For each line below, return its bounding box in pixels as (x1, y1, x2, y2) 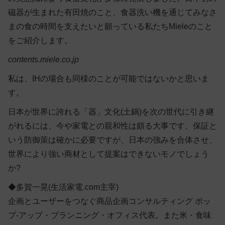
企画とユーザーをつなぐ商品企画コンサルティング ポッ (8, 196, 211, 205)
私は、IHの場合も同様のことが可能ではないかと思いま (8, 74, 209, 83)
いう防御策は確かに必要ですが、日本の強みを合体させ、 (8, 135, 217, 144)
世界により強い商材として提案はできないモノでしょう (8, 149, 209, 158)
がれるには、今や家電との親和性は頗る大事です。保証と (8, 121, 217, 130)
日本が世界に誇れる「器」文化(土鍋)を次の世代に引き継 (8, 107, 214, 116)
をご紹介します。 (8, 36, 72, 45)
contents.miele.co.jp (8, 55, 79, 64)
